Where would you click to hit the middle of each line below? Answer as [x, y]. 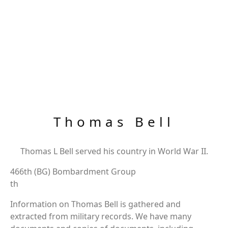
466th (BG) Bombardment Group [73, 172]
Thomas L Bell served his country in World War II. [114, 151]
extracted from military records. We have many [101, 216]
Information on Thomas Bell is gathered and [95, 204]
